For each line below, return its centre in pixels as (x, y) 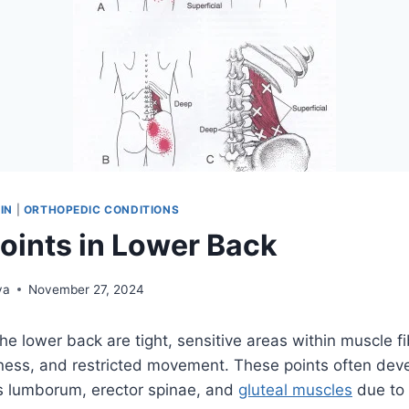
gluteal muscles (295, 389)
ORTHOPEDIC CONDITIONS (101, 210)
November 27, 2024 (87, 289)
